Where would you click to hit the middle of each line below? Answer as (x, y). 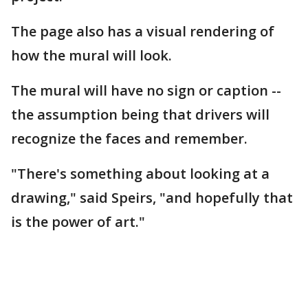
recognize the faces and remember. (131, 139)
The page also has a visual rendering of (143, 31)
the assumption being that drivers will (140, 114)
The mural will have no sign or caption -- (148, 90)
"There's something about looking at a (140, 174)
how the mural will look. (93, 55)
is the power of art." (80, 222)
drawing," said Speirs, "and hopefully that (152, 198)
